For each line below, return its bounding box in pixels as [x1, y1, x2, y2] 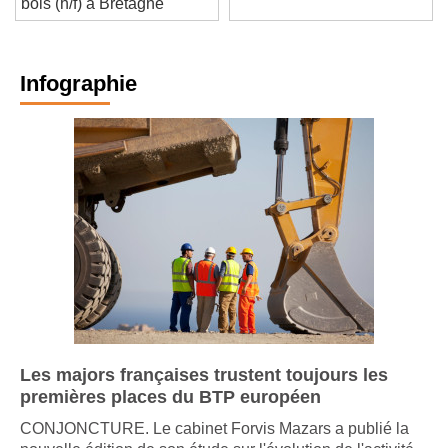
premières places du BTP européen [20, 401, 321, 422]
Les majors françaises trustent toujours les [20, 379, 388, 400]
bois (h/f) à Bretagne [21, 9, 164, 27]
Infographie [20, 85, 137, 111]
